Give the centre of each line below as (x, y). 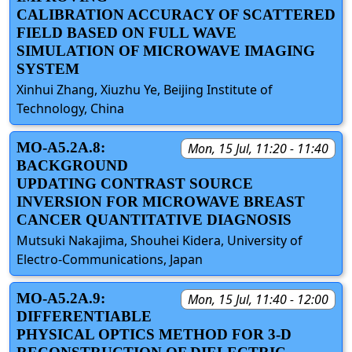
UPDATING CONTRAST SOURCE (135, 183)
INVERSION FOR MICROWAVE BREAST (161, 201)
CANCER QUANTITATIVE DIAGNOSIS (154, 219)
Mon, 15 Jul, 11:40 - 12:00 (258, 300)
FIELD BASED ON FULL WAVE (126, 32)
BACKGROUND (72, 165)
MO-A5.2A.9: (61, 299)
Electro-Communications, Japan (110, 260)
